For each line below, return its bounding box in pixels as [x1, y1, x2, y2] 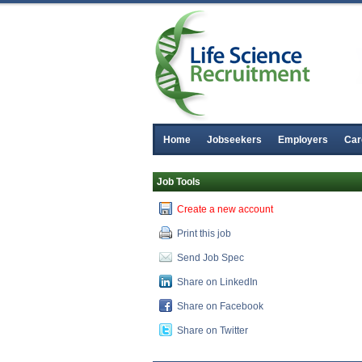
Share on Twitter [177, 325, 248, 336]
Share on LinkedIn [177, 276, 258, 288]
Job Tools [157, 176, 200, 187]
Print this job [177, 228, 231, 239]
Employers [278, 134, 328, 145]
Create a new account [177, 204, 273, 215]
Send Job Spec [177, 252, 244, 263]
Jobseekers [207, 134, 262, 145]
